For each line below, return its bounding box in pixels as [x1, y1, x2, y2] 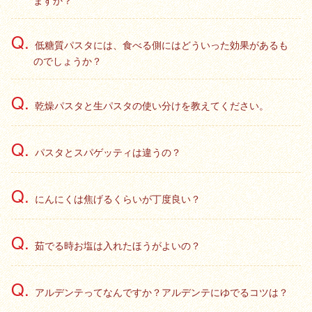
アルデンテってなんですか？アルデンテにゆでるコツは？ [35, 285, 288, 299]
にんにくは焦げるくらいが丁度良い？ [35, 192, 201, 205]
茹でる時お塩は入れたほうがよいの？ [35, 238, 201, 252]
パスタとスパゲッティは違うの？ [35, 145, 181, 159]
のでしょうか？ [33, 54, 102, 68]
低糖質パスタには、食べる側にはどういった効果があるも [35, 38, 288, 52]
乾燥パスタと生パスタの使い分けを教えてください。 [35, 98, 269, 112]
